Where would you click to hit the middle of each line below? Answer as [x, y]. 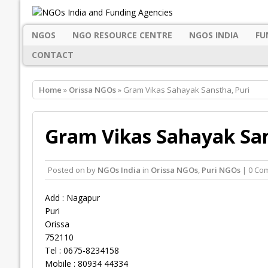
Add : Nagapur [72, 198]
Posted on [67, 170]
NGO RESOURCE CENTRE [122, 35]
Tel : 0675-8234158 [82, 251]
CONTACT [52, 55]
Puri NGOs [221, 170]
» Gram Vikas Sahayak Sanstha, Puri [182, 90]
